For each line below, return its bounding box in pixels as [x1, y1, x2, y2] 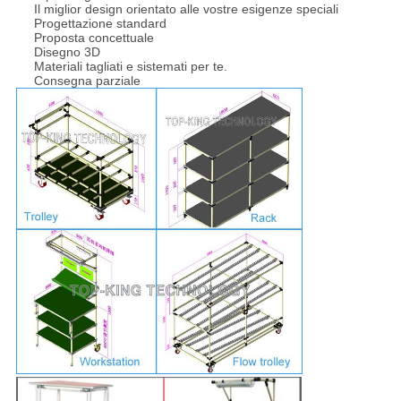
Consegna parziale [33, 73, 141, 88]
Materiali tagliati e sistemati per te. [33, 58, 227, 73]
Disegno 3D [33, 44, 100, 59]
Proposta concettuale [33, 30, 154, 45]
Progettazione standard [33, 15, 166, 30]
